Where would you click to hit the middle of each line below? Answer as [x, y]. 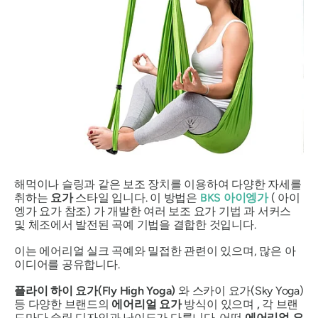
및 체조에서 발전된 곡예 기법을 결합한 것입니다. [135, 225]
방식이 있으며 [219, 305]
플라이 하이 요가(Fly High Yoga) [95, 291]
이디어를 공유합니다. [67, 265]
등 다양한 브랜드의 [63, 305]
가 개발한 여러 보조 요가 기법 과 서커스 [192, 212]
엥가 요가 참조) [54, 212]
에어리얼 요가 [147, 305]
